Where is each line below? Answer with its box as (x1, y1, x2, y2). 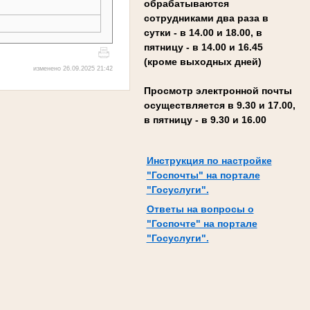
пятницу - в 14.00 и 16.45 (144, 41, 263, 53)
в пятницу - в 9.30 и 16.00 (144, 113, 266, 125)
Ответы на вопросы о (146, 203, 254, 215)
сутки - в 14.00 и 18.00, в (144, 26, 262, 38)
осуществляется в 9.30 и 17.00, (144, 99, 295, 111)
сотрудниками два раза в (144, 12, 268, 24)
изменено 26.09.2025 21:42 (33, 64, 113, 72)
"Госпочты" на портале (146, 170, 260, 181)
